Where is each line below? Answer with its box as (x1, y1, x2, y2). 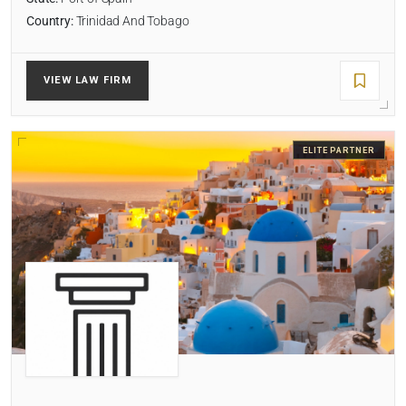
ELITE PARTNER (302, 145, 375, 156)
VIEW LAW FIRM (43, 74, 131, 87)
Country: (26, 14, 73, 30)
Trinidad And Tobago (72, 14, 189, 30)
